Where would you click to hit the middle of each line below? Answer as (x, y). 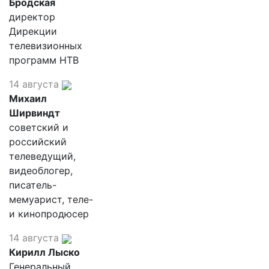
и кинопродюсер (49, 214)
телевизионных (46, 46)
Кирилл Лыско (44, 252)
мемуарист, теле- (51, 199)
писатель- (33, 185)
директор (32, 17)
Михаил (28, 98)
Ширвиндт (35, 113)
